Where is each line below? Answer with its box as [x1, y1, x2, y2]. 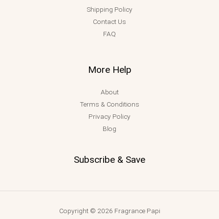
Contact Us [93, 18, 126, 26]
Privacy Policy [88, 112, 131, 121]
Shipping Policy [87, 5, 132, 14]
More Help [88, 64, 131, 76]
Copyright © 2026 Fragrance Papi [59, 206, 160, 215]
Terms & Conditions [80, 100, 139, 109]
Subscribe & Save [74, 154, 145, 166]
